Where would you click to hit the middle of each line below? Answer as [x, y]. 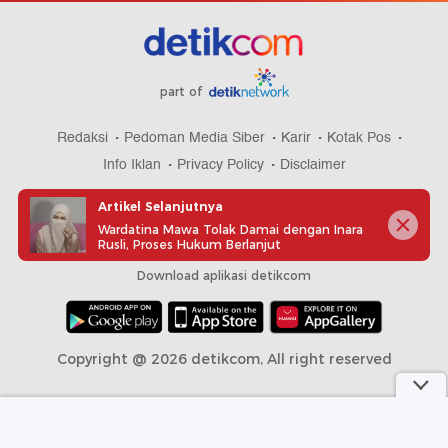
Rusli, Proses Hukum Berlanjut [189, 244]
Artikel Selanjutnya [160, 206]
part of [182, 92]
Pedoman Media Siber [194, 138]
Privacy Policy [220, 165]
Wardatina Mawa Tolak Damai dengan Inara [230, 229]
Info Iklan [131, 165]
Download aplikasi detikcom [224, 276]
